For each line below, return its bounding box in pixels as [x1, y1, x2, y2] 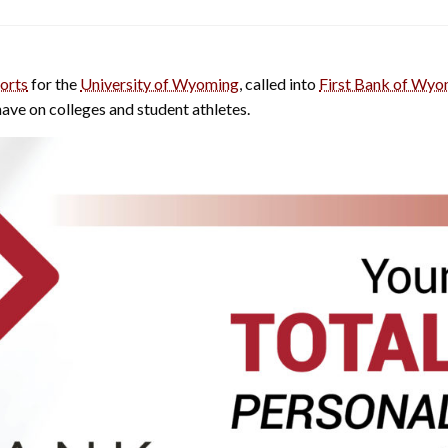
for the [28, 73, 80, 93]
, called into [239, 73, 319, 93]
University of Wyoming [80, 73, 239, 93]
